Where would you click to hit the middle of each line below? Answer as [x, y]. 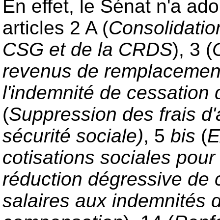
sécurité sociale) [73, 136]
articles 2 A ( [55, 27]
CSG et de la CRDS [87, 49]
